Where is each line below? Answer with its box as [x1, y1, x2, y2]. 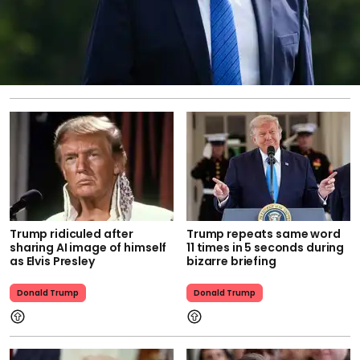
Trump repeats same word [186, 226, 341, 243]
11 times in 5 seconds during [186, 239, 345, 256]
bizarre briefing [186, 253, 276, 270]
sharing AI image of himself [10, 239, 167, 256]
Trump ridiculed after [10, 226, 134, 243]
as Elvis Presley [10, 253, 95, 270]
